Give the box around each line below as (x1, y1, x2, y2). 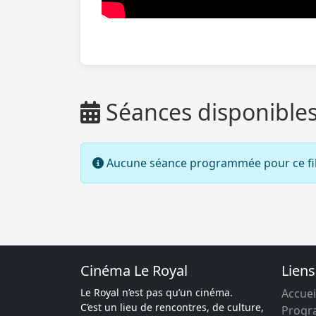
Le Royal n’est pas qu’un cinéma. (80, 286, 233, 299)
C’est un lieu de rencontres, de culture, (80, 300, 264, 314)
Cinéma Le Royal (80, 261, 188, 280)
